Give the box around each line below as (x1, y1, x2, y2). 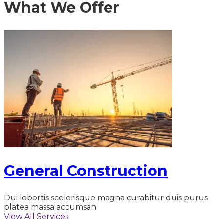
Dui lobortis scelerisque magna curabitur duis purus (4, 193, 208, 202)
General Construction (4, 161, 168, 180)
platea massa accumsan (4, 202, 96, 212)
